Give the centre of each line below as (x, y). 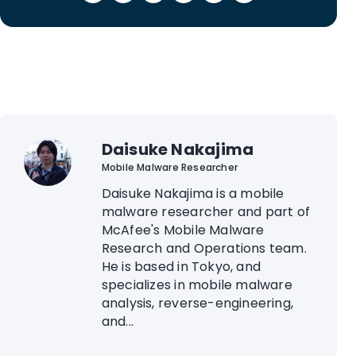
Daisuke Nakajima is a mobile (193, 194)
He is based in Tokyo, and (181, 267)
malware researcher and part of (206, 212)
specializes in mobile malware (197, 285)
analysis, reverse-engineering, (197, 304)
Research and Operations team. (204, 249)
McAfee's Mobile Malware (183, 230)
